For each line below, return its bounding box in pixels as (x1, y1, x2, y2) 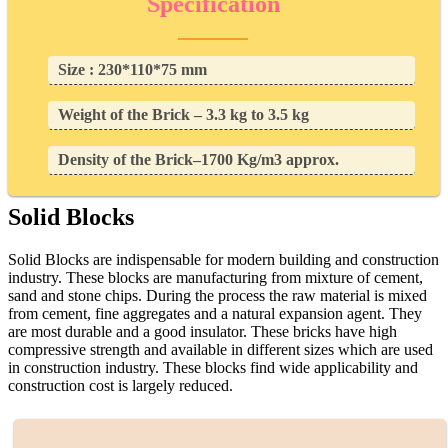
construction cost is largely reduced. (8, 376, 233, 394)
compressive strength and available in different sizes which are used (8, 340, 433, 358)
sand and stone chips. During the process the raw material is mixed (8, 286, 427, 304)
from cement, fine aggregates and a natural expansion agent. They (8, 304, 422, 322)
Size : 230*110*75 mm (58, 60, 207, 78)
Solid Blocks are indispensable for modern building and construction (8, 250, 439, 268)
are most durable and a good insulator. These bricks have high (8, 322, 397, 340)
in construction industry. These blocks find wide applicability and (8, 358, 418, 376)
